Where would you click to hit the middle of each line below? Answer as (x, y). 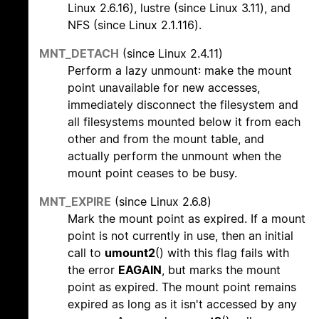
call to (86, 253)
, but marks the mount (221, 270)
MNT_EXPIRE (75, 202)
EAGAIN (140, 270)
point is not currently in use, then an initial (181, 236)
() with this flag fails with (222, 253)
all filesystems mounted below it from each (184, 122)
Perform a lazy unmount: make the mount (180, 71)
